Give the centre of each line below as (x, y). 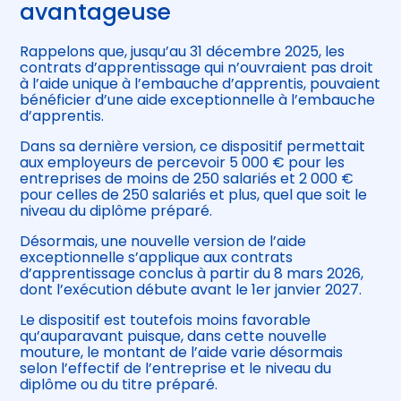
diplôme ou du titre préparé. (119, 385)
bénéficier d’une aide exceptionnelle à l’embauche (198, 100)
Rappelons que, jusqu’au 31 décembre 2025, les (183, 52)
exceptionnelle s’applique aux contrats (157, 258)
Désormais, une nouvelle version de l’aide (163, 242)
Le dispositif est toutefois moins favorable (166, 320)
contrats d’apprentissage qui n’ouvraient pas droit (197, 68)
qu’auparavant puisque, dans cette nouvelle (174, 337)
